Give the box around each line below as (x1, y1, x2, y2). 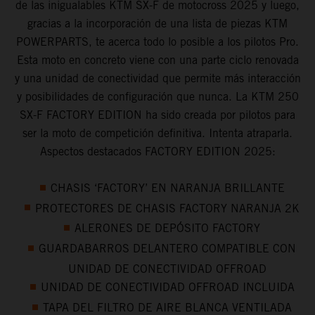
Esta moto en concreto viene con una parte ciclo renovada (16, 53, 299, 67)
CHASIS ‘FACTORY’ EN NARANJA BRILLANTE (50, 181, 285, 195)
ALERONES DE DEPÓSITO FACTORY (75, 221, 260, 236)
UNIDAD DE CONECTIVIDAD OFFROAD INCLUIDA (40, 281, 295, 295)
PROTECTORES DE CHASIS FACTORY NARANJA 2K (35, 201, 300, 215)
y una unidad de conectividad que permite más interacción (14, 71, 301, 85)
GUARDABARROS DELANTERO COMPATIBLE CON (39, 242, 296, 256)
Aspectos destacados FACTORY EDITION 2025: (39, 144, 276, 158)
